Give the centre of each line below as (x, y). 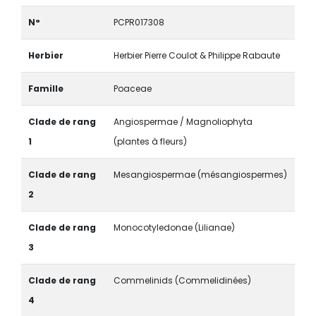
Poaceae (132, 88)
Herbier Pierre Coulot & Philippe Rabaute (196, 55)
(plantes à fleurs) (150, 141)
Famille (45, 88)
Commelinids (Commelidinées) (182, 280)
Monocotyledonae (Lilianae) (174, 227)
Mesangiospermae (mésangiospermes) (200, 174)
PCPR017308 (139, 22)
